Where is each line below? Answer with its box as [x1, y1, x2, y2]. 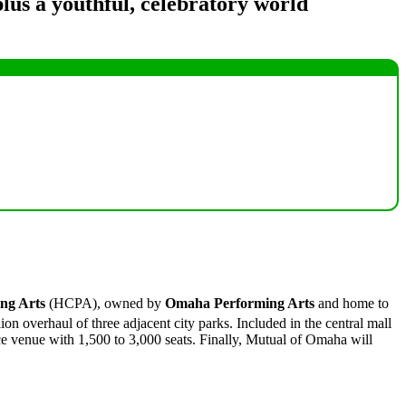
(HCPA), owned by [45, 295, 165, 311]
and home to [314, 295, 389, 311]
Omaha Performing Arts [165, 295, 314, 311]
